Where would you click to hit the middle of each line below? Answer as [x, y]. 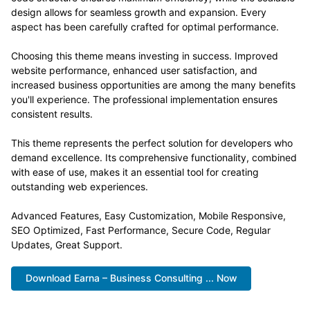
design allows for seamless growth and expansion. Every [139, 12]
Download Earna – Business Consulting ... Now [131, 278]
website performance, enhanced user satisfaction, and [134, 70]
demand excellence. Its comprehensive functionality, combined [154, 157]
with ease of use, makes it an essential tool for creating [135, 172]
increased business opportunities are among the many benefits [153, 85]
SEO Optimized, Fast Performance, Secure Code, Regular [141, 230]
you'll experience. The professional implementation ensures [144, 99]
